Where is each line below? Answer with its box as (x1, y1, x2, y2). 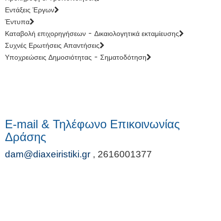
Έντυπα (5, 17, 30, 26)
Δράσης (5, 130, 46, 144)
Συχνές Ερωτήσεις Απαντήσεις (5, 41, 100, 50)
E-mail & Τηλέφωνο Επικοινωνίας (5, 117, 180, 131)
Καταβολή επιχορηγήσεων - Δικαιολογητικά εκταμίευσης (5, 29, 179, 38)
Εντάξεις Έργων (5, 5, 54, 14)
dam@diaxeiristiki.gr (5, 148, 90, 159)
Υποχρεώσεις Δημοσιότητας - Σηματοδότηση (5, 53, 147, 62)
